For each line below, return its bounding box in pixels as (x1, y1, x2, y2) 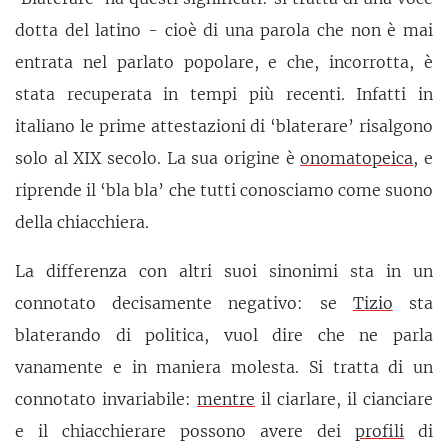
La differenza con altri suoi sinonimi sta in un (15, 261, 433, 282)
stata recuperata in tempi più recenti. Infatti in (15, 83, 433, 104)
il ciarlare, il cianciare (255, 389, 433, 410)
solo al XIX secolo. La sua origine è (15, 147, 301, 168)
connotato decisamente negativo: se (15, 293, 353, 314)
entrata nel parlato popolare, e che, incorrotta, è (15, 51, 433, 72)
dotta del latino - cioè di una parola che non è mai (15, 19, 433, 40)
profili (355, 421, 404, 442)
